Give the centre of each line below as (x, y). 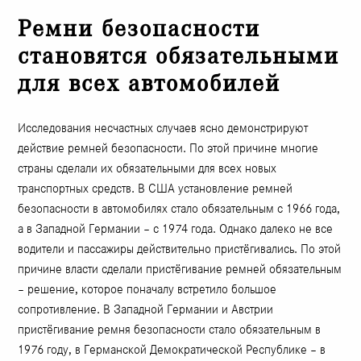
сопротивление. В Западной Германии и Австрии (146, 309)
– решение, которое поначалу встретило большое (147, 289)
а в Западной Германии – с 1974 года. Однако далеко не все (176, 229)
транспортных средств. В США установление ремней (156, 189)
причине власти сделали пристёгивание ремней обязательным (180, 269)
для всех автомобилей (149, 84)
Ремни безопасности (139, 29)
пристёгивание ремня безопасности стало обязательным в (170, 330)
